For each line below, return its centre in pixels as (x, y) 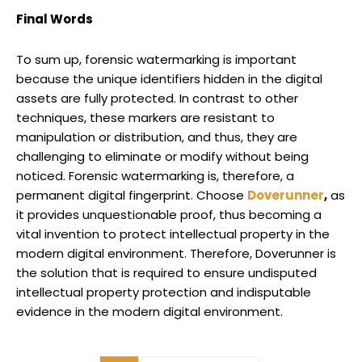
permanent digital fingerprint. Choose (132, 195)
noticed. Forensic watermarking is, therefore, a (155, 175)
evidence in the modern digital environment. (149, 311)
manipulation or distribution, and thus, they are (157, 137)
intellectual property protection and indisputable (164, 292)
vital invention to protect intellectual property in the (173, 234)
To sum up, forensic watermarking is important (156, 59)
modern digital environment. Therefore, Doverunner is (176, 253)
